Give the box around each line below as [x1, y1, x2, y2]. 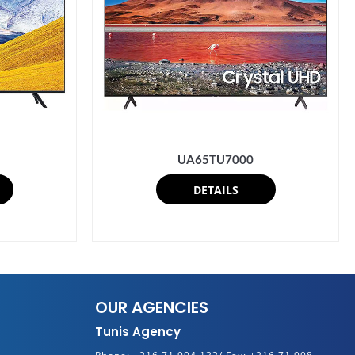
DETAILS [193, 182, 239, 198]
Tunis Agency [94, 323, 181, 340]
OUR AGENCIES [94, 296, 208, 319]
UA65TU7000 [177, 152, 254, 167]
